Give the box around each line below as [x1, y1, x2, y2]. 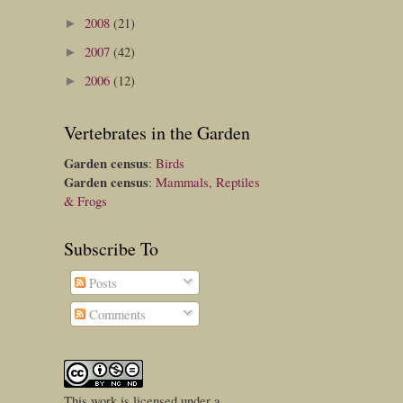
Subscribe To [64, 236, 158, 261]
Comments [85, 305, 147, 323]
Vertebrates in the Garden [64, 120, 250, 145]
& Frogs [64, 191, 107, 210]
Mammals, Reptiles [156, 172, 260, 191]
